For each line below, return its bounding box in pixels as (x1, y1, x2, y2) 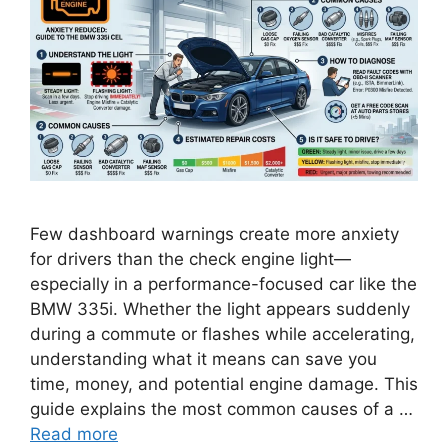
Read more (30, 423, 118, 444)
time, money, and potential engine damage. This (30, 373, 418, 394)
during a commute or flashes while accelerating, (30, 323, 415, 344)
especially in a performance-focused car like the (30, 273, 417, 294)
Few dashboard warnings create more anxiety (30, 223, 399, 244)
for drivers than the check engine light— (30, 248, 351, 269)
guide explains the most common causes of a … (30, 398, 413, 419)
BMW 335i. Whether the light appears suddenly (30, 298, 410, 319)
